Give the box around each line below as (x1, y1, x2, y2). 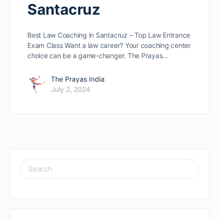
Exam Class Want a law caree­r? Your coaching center (27, 41, 191, 50)
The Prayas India (51, 75, 105, 84)
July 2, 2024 (51, 85, 90, 94)
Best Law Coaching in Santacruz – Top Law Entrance (27, 31, 191, 40)
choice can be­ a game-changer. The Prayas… (27, 51, 169, 60)
